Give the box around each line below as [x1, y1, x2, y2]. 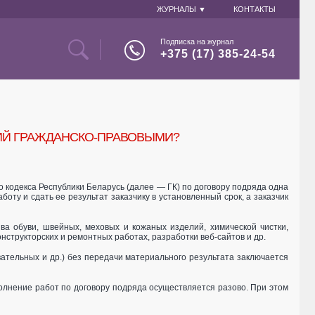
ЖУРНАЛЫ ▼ [156, 5, 206, 13]
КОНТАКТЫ [233, 5, 276, 13]
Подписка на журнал [160, 37, 233, 46]
